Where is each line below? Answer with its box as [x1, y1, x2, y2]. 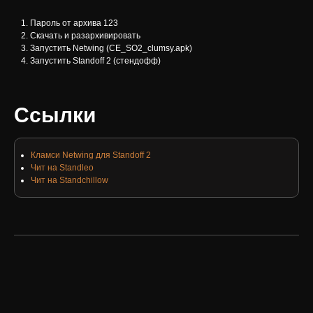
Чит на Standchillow [30, 175, 108, 185]
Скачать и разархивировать [29, 30, 140, 41]
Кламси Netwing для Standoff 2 [30, 150, 151, 160]
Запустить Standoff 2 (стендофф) [29, 55, 161, 66]
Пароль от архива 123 [29, 17, 118, 28]
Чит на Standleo [30, 163, 94, 173]
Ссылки [14, 103, 96, 126]
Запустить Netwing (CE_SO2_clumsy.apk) [29, 43, 192, 53]
